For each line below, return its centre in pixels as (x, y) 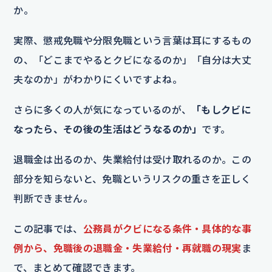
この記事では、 (48, 229)
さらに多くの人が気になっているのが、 (103, 110)
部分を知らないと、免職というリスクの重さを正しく (132, 179)
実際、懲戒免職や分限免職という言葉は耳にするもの (133, 40)
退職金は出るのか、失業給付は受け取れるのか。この (133, 159)
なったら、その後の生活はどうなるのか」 (108, 129)
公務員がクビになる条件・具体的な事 (167, 229)
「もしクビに (221, 110)
